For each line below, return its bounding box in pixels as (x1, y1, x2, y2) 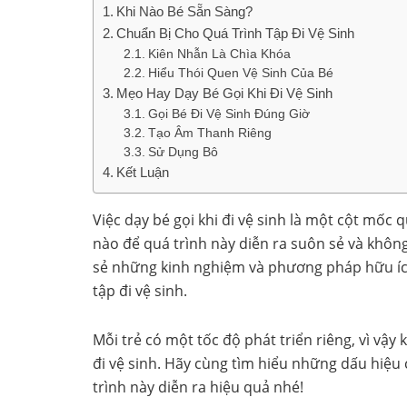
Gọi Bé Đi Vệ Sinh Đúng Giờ (147, 106, 310, 121)
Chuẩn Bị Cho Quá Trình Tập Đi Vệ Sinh (116, 25, 355, 41)
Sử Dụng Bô (147, 144, 218, 159)
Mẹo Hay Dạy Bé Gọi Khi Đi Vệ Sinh (116, 84, 333, 101)
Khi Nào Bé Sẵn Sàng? (116, 3, 253, 19)
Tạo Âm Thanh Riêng (147, 125, 272, 140)
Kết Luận (116, 164, 170, 180)
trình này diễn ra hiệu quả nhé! (93, 376, 303, 397)
